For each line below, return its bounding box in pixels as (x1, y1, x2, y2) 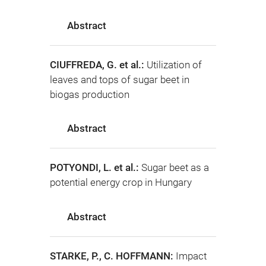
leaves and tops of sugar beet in (50, 73, 189, 85)
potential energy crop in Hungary (50, 176, 192, 189)
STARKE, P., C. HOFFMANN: (50, 249, 176, 262)
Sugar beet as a (141, 161, 209, 174)
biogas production (50, 88, 129, 100)
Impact (176, 249, 207, 262)
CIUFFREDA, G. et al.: (50, 58, 147, 71)
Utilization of (147, 58, 202, 71)
